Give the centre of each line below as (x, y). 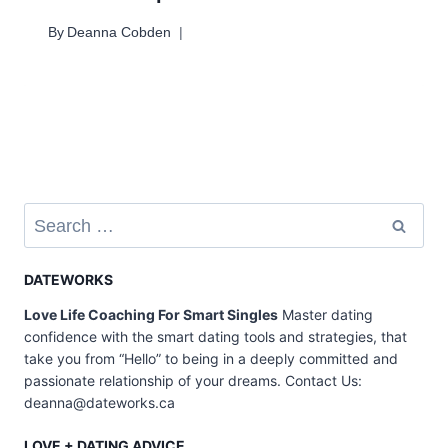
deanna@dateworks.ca (99, 402)
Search (46, 213)
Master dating (325, 314)
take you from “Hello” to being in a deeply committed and (211, 358)
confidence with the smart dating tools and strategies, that (215, 336)
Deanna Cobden (119, 32)
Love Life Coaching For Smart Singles (151, 314)
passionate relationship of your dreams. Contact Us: (195, 380)
